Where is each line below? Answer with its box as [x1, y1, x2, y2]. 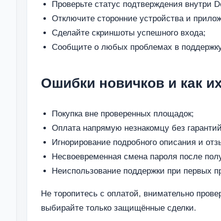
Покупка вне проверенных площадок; [52, 109, 194, 118]
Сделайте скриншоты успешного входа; [52, 28, 206, 37]
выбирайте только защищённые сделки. [41, 203, 196, 213]
